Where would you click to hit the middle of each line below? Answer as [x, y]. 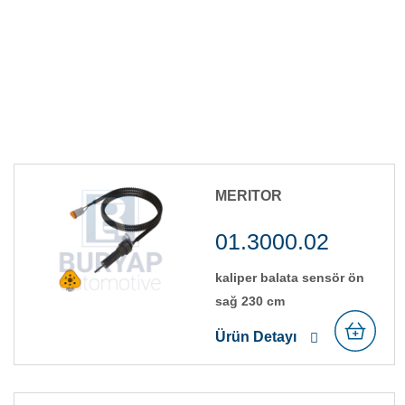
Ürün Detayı [256, 336]
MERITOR [249, 195]
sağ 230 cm [250, 301]
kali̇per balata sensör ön [290, 277]
